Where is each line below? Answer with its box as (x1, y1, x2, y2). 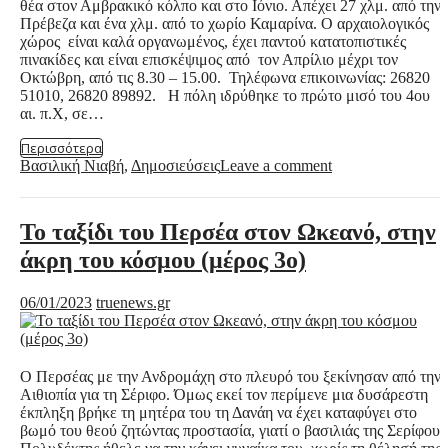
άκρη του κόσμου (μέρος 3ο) (20, 246, 306, 273)
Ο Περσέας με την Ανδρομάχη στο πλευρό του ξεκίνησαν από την (20, 367, 441, 385)
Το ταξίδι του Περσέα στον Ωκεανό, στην (20, 218, 436, 245)
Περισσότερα (21, 138, 102, 157)
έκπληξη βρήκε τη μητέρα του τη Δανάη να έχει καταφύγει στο (20, 403, 417, 421)
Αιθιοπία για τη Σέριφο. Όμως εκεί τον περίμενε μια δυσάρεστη (20, 385, 428, 403)
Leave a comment (220, 156, 332, 174)
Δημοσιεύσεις (131, 156, 220, 174)
